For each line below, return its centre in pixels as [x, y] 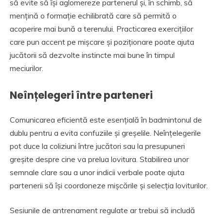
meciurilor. [27, 68]
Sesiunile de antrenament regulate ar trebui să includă [102, 210]
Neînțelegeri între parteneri [81, 95]
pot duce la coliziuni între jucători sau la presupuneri [97, 146]
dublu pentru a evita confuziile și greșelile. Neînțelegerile [105, 133]
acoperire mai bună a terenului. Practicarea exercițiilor [101, 28]
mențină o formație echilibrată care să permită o [93, 15]
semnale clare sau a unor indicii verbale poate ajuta [97, 173]
